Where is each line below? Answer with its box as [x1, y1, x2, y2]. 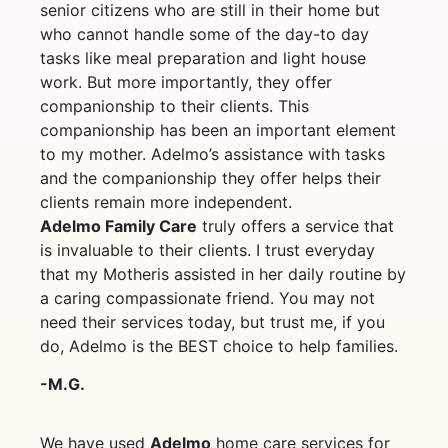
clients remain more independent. [40, 191, 292, 212]
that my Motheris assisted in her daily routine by [40, 263, 406, 284]
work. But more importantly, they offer [40, 71, 332, 92]
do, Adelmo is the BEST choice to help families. [40, 335, 398, 356]
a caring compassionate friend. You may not [40, 287, 375, 308]
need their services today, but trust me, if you [40, 311, 385, 332]
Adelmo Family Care [40, 215, 197, 236]
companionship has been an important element [40, 119, 396, 140]
